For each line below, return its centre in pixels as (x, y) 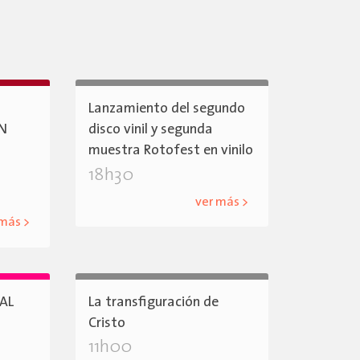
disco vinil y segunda (151, 130)
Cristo (107, 323)
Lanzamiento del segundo (167, 109)
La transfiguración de (154, 302)
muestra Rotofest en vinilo (171, 151)
